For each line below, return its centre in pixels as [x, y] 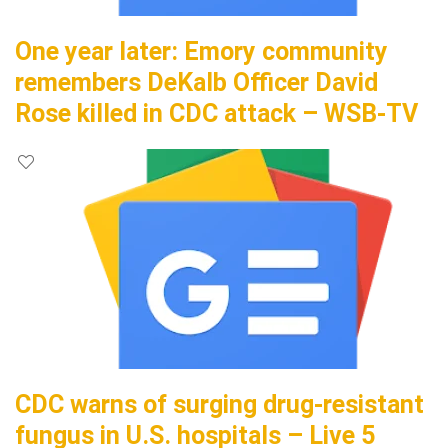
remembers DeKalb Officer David [196, 82]
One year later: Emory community [201, 51]
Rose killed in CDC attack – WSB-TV [216, 113]
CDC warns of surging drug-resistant [219, 404]
